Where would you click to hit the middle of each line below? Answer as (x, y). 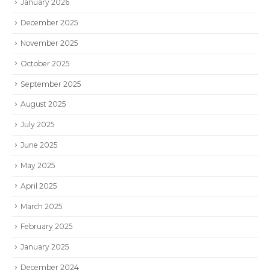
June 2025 (39, 144)
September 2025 (51, 83)
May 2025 (38, 165)
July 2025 (37, 124)
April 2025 (39, 185)
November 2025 (49, 42)
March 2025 (41, 206)
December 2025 (49, 22)
